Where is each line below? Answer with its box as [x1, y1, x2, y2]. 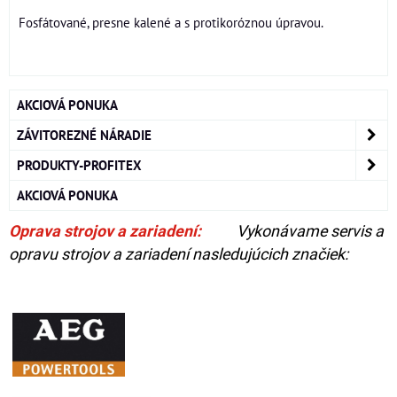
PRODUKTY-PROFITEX [17, 156, 142, 174]
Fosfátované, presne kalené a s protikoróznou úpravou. [19, 13, 323, 31]
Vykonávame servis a [233, 222, 384, 240]
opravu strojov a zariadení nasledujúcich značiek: [9, 245, 348, 263]
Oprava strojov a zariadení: [9, 222, 201, 240]
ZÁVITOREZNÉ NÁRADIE [17, 126, 152, 144]
